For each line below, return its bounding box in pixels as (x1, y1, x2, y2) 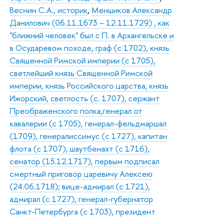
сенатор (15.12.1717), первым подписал (10, 155, 159, 167)
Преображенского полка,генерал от (10, 105, 142, 116)
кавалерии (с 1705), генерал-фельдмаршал (10, 117, 167, 129)
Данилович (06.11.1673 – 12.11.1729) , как (10, 16, 170, 28)
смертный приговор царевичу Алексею (10, 168, 153, 179)
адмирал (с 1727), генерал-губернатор (10, 193, 153, 204)
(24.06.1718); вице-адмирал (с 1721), (10, 180, 150, 192)
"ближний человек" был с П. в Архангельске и (10, 29, 174, 41)
